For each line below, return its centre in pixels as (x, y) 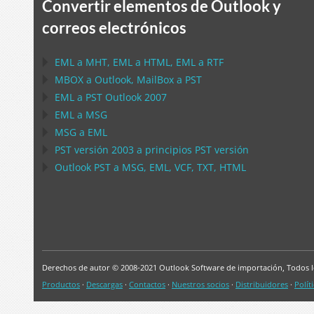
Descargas (104, 284)
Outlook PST (83, 167)
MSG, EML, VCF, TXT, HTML (184, 167)
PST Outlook (114, 97)
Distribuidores (262, 284)
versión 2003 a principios (133, 150)
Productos (61, 284)
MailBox (155, 80)
